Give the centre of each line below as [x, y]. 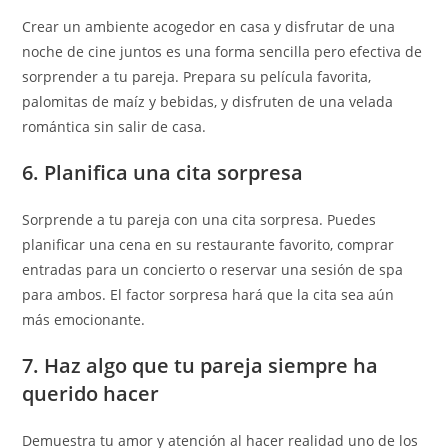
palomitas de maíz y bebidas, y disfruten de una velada [208, 101]
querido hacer [91, 393]
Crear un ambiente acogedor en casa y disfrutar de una [209, 26]
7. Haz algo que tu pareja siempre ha [200, 365]
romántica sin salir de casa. [114, 126]
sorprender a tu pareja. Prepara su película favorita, [197, 76]
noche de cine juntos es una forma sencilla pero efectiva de [222, 51]
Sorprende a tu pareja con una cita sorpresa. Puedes [199, 219]
